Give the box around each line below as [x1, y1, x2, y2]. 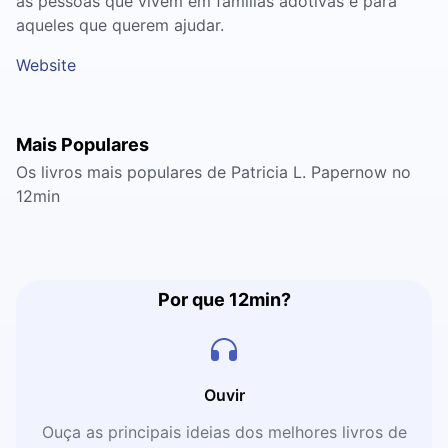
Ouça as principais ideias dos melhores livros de [41, 422, 407, 442]
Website [16, 55, 76, 75]
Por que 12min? [157, 289, 291, 310]
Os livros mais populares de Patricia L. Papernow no [16, 162, 411, 182]
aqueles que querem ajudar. [16, 15, 224, 35]
